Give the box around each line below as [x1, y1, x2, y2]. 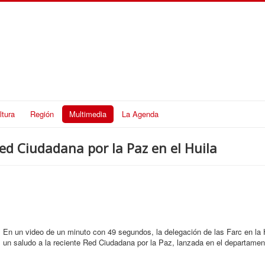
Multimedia [69, 108, 106, 119]
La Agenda [122, 108, 159, 119]
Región [30, 108, 54, 119]
